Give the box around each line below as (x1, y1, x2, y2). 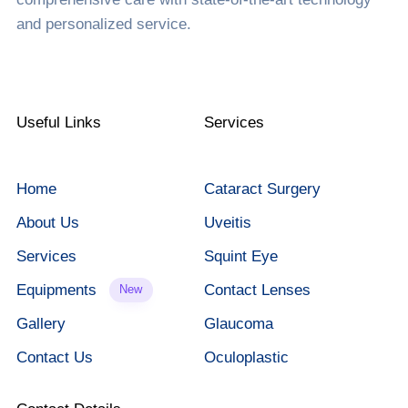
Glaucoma (204, 314, 273, 332)
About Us (15, 213, 79, 231)
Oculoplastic (204, 348, 289, 366)
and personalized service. (15, 15, 191, 33)
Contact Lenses (204, 280, 311, 299)
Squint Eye (204, 247, 278, 265)
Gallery (15, 314, 66, 332)
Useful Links (15, 113, 101, 131)
